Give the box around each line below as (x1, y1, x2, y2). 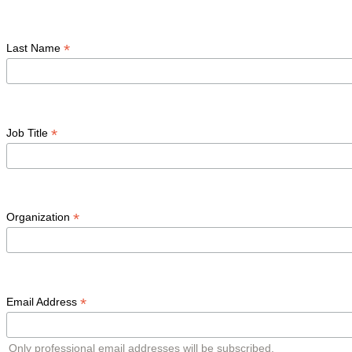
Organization (6, 211, 73, 224)
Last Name (6, 41, 64, 54)
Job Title (6, 126, 51, 139)
